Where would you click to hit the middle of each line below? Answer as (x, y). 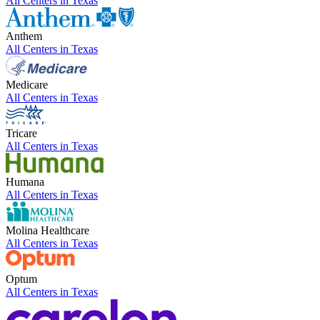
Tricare (21, 134)
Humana (25, 182)
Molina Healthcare (47, 231)
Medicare (27, 85)
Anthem (24, 36)
